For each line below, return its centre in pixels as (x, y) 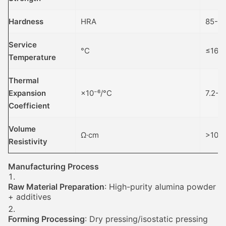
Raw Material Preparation (56, 187)
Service (23, 45)
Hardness (26, 21)
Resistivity (28, 142)
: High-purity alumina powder (160, 187)
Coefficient (29, 106)
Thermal (24, 80)
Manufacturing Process (53, 166)
